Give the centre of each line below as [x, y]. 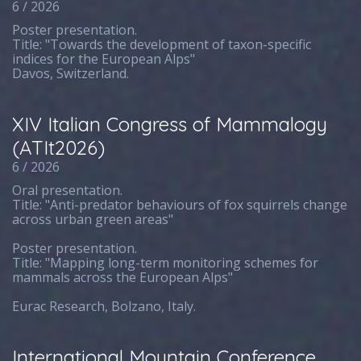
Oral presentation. [68, 190]
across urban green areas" [93, 219]
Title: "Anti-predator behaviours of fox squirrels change [180, 205]
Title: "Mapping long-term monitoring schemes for [166, 263]
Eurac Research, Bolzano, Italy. [104, 306]
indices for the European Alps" [104, 59]
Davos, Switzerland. [71, 73]
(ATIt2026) [59, 147]
